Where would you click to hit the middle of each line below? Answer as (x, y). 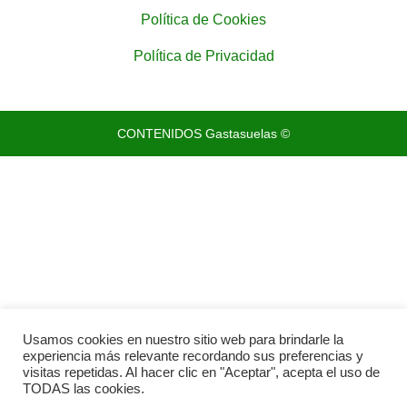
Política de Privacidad (203, 55)
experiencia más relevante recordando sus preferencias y (193, 356)
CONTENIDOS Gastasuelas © (203, 133)
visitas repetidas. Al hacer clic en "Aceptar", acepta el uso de (201, 372)
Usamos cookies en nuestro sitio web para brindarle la (183, 340)
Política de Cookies (203, 19)
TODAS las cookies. (84, 389)
